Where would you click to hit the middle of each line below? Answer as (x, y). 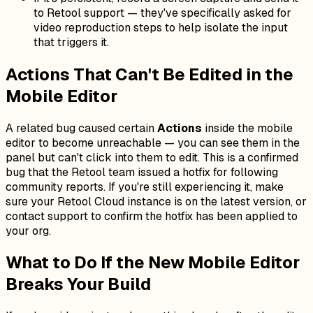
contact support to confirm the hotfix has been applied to (152, 216)
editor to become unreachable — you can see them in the (153, 143)
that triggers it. (71, 42)
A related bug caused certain (81, 128)
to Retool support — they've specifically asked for (162, 13)
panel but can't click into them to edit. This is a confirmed (152, 157)
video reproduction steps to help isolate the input (161, 27)
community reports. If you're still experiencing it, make (145, 187)
